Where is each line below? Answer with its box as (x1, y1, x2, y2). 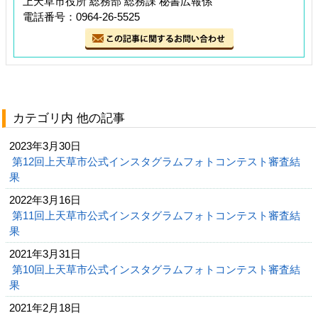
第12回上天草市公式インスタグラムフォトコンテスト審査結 (12, 155, 300, 168)
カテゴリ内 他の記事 (13, 111, 125, 125)
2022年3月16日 (9, 193, 81, 206)
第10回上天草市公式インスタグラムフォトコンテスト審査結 (12, 263, 300, 275)
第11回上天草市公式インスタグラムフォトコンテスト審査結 (12, 209, 300, 221)
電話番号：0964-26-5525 (23, 10, 140, 23)
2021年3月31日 (9, 247, 81, 260)
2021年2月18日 (9, 301, 81, 314)
